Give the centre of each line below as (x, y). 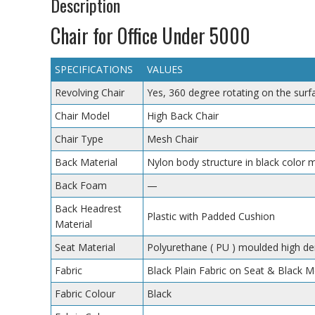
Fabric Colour (85, 293)
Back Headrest (88, 208)
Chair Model (82, 115)
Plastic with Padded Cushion (211, 216)
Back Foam (81, 185)
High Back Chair (183, 115)
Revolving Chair (90, 92)
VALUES (165, 69)
